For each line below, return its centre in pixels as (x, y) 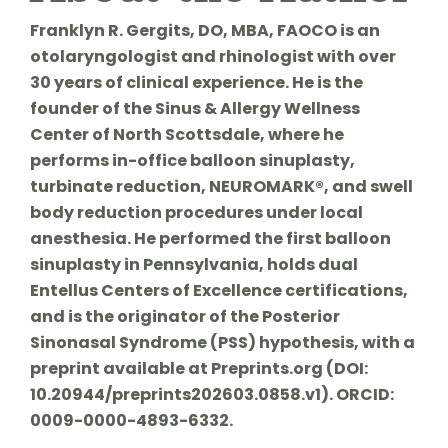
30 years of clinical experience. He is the (196, 82)
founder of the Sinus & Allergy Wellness (194, 108)
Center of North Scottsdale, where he (186, 134)
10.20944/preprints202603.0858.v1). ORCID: (211, 394)
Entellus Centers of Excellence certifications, (218, 290)
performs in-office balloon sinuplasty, (192, 160)
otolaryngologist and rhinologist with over (212, 56)
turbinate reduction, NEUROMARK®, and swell (221, 186)
